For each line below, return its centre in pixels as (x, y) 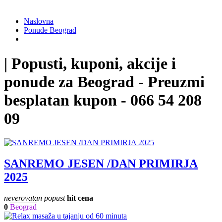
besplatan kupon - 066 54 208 (103, 100)
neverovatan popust (34, 198)
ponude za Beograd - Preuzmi (104, 82)
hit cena (80, 198)
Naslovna (39, 21)
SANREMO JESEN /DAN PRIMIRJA (101, 164)
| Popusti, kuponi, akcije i (90, 63)
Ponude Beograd (50, 30)
